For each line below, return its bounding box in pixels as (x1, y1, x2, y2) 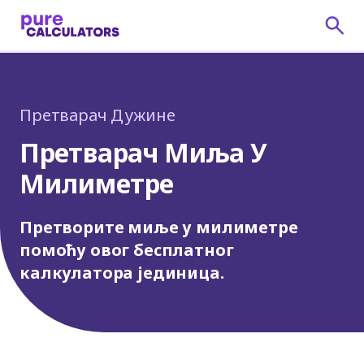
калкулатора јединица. (19, 262, 224, 284)
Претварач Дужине (19, 104, 175, 126)
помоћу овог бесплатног (19, 239, 234, 261)
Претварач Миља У (19, 135, 266, 170)
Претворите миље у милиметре (19, 216, 298, 238)
